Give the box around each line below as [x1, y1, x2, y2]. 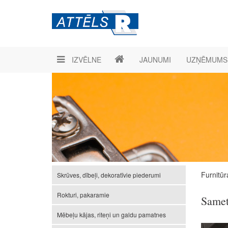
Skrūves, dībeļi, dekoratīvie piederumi [57, 170, 161, 179]
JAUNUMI [139, 54, 171, 65]
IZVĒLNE [70, 54, 101, 65]
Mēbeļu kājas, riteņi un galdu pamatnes [57, 210, 166, 219]
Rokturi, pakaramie [57, 190, 109, 199]
